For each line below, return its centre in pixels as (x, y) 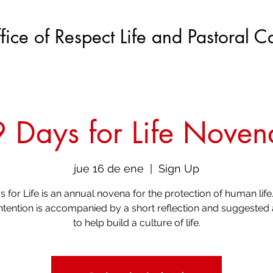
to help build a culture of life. (136, 223)
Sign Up (179, 169)
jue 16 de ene (109, 169)
